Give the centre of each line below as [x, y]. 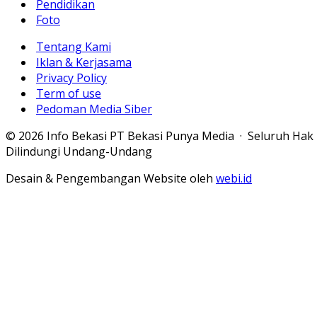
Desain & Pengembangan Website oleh [111, 178]
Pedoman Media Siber [94, 109]
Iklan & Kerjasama [84, 62]
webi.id [234, 178]
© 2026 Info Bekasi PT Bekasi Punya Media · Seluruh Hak [160, 136]
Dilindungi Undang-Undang [79, 151]
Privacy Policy [71, 78]
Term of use [69, 93]
